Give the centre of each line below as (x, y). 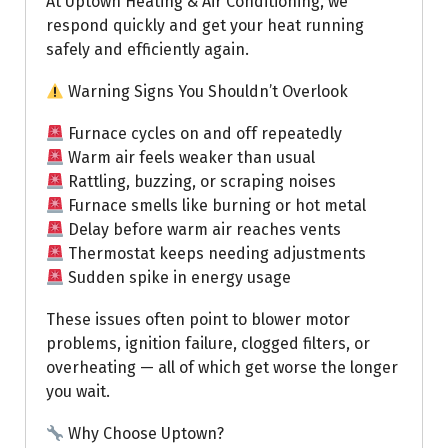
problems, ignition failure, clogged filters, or (208, 344)
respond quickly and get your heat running (205, 26)
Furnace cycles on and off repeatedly (203, 134)
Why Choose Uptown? (144, 434)
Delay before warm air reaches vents (203, 230)
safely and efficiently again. (147, 50)
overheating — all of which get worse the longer (222, 368)
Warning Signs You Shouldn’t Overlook (206, 92)
